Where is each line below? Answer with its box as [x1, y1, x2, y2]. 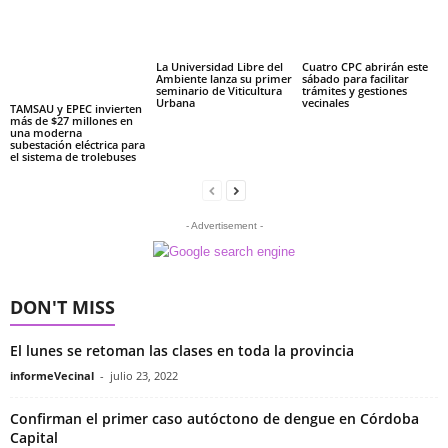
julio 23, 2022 [110, 368, 178, 383]
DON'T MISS [10, 295, 115, 319]
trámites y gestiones [301, 83, 407, 98]
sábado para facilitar [301, 71, 409, 86]
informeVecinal [10, 368, 94, 383]
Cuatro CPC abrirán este [301, 59, 428, 74]
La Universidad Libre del [155, 59, 283, 74]
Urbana [155, 95, 195, 110]
